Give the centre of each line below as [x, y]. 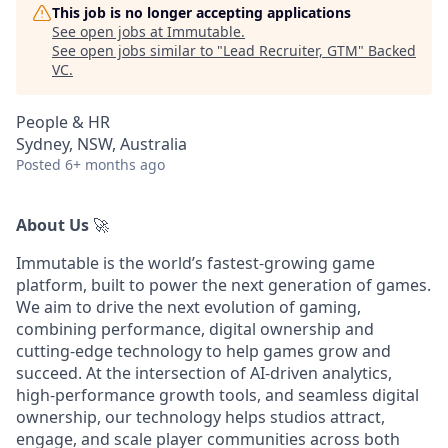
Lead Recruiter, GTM [290, 50]
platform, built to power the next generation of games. [223, 285]
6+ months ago [115, 164]
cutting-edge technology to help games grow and [203, 351]
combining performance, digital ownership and [195, 329]
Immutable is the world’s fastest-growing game [195, 263]
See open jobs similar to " [137, 50]
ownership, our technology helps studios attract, [200, 417]
